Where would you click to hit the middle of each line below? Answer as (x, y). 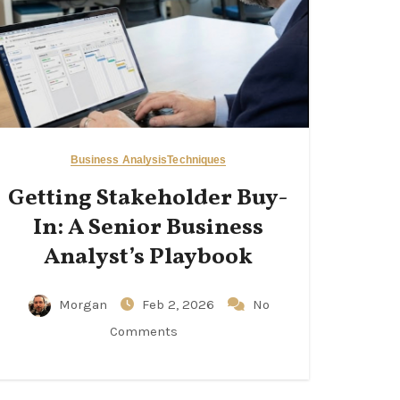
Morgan (83, 304)
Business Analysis (119, 160)
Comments (144, 331)
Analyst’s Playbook (148, 257)
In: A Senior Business (148, 228)
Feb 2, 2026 (179, 304)
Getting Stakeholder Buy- (148, 198)
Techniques (197, 160)
